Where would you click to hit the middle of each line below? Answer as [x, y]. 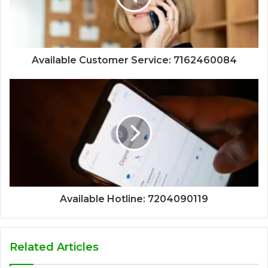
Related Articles [54, 247]
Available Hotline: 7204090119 [134, 199]
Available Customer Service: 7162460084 [134, 60]
